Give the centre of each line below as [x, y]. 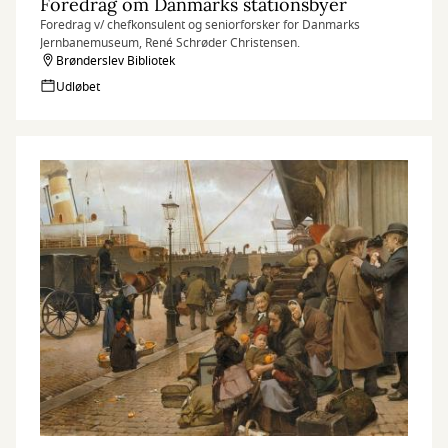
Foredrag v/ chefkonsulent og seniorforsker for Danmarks [200, 25]
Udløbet [78, 87]
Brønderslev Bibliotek [115, 61]
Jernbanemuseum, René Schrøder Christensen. [170, 43]
